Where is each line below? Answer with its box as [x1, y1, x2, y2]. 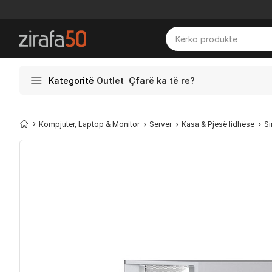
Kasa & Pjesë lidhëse [182, 120, 254, 129]
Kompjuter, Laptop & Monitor [39, 120, 140, 129]
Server [149, 120, 172, 129]
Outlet [97, 75, 124, 86]
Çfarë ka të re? [129, 75, 195, 86]
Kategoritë [49, 75, 94, 86]
